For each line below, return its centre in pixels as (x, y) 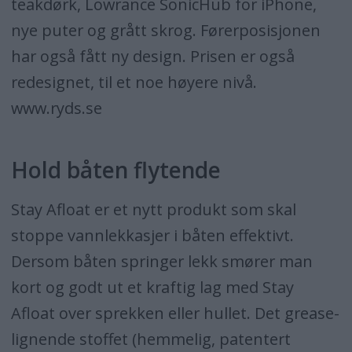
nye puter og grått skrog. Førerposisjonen (165, 31)
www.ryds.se (56, 108)
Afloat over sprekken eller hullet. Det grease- (175, 313)
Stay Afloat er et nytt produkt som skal (153, 210)
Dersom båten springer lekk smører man (161, 262)
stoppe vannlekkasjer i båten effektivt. (152, 236)
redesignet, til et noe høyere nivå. (134, 82)
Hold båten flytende (115, 170)
